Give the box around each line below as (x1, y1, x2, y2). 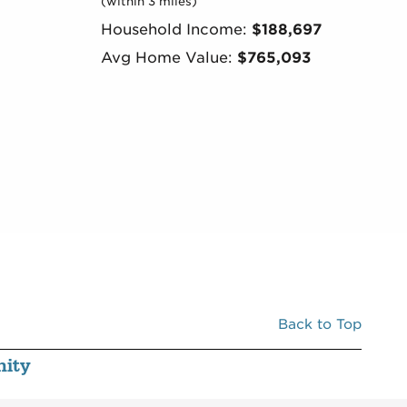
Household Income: (100, 21, 252, 38)
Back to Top (277, 316, 362, 333)
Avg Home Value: (100, 49, 237, 66)
